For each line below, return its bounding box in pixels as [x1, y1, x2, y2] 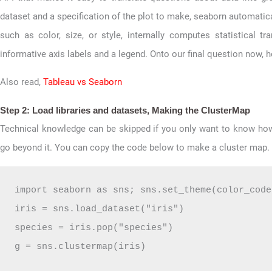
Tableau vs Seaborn [43, 76, 122, 87]
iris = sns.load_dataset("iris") [15, 203, 184, 214]
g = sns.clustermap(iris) [15, 241, 146, 252]
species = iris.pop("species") [15, 222, 173, 233]
